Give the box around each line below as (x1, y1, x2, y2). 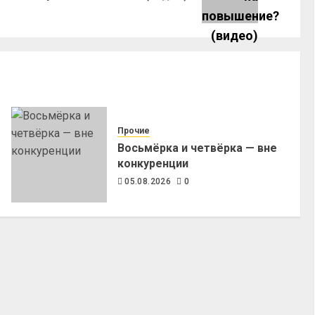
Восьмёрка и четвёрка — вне (117, 141, 277, 155)
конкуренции (117, 156, 188, 170)
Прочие (117, 125, 150, 136)
